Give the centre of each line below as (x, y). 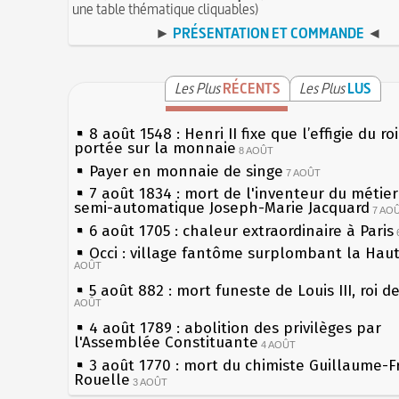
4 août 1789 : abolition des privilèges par (235, 328)
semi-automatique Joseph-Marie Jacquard (222, 208)
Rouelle (102, 380)
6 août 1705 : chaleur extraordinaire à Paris (241, 231)
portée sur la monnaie (155, 148)
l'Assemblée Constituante (166, 342)
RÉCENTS (252, 88)
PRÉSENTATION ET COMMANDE (268, 33)
